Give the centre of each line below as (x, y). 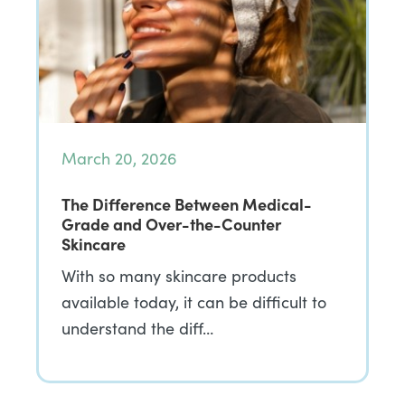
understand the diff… (137, 328)
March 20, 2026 (119, 158)
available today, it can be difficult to (194, 302)
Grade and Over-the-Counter (171, 224)
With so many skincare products (179, 276)
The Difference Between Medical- (187, 204)
